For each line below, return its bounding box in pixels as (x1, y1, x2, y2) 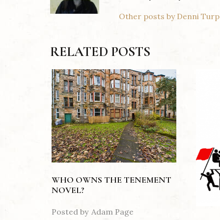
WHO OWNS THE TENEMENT (52, 174, 171, 186)
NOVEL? (52, 185, 84, 196)
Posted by (52, 207, 88, 217)
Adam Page (91, 207, 134, 217)
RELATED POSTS (50, 43, 150, 60)
